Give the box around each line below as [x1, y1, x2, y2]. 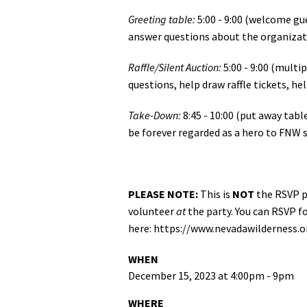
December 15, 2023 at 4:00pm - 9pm [128, 268, 294, 282]
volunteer [128, 204, 176, 218]
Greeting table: [128, 12, 195, 26]
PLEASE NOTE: [128, 186, 198, 201]
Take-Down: [128, 108, 181, 122]
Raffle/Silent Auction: [128, 60, 221, 74]
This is [198, 186, 232, 201]
